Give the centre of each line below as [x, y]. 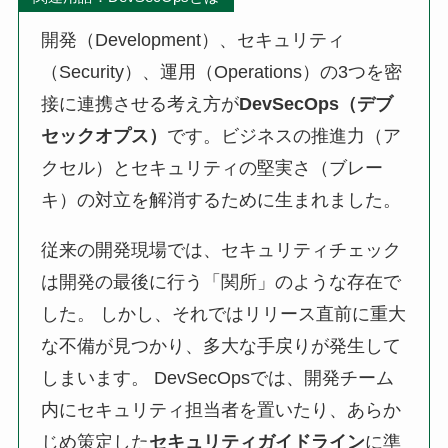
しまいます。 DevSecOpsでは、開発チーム [218, 377]
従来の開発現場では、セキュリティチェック [221, 249]
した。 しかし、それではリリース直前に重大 [224, 313]
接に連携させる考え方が [140, 103]
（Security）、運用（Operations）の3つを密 [222, 71]
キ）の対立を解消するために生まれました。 [221, 199]
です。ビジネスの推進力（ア [284, 135]
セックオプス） [104, 135]
